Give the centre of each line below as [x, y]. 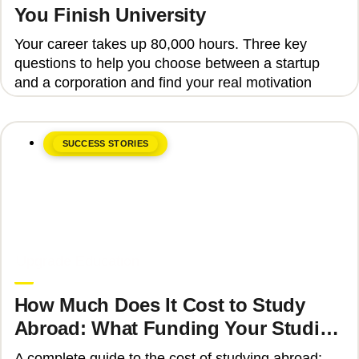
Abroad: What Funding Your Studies [177, 329]
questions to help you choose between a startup [167, 64]
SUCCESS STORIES [105, 144]
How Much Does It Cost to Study [159, 305]
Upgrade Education [77, 262]
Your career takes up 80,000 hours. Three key [160, 44]
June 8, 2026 [49, 244]
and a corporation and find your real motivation [163, 83]
